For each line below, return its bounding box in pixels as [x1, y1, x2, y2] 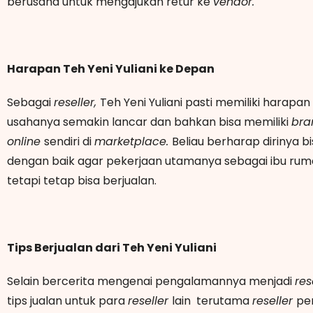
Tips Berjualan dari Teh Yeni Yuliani [7, 239, 217, 256]
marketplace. [94, 133, 172, 150]
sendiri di [44, 133, 94, 150]
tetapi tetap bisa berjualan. [7, 172, 159, 189]
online [7, 133, 44, 150]
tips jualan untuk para [7, 292, 128, 309]
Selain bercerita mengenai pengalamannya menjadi [7, 272, 295, 289]
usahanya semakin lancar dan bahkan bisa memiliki [7, 113, 291, 130]
